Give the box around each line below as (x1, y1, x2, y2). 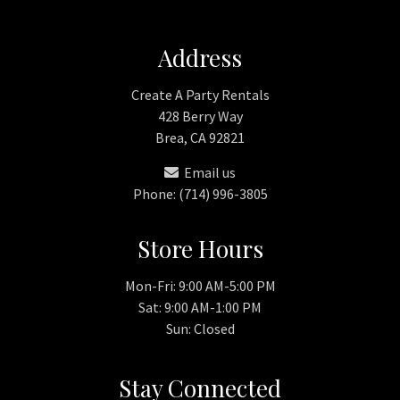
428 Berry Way (157, 107, 243, 125)
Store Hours (137, 233, 263, 264)
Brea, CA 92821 (155, 129, 245, 146)
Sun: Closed (165, 320, 235, 337)
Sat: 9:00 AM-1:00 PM (138, 298, 262, 316)
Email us (181, 163, 236, 181)
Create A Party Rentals (130, 86, 270, 104)
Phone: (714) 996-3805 (132, 185, 268, 203)
